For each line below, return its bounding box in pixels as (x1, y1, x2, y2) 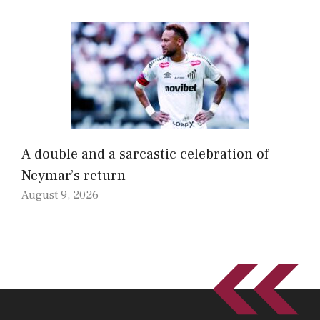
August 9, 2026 (21, 187, 99, 202)
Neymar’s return (21, 166, 126, 185)
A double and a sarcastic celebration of (21, 144, 269, 164)
